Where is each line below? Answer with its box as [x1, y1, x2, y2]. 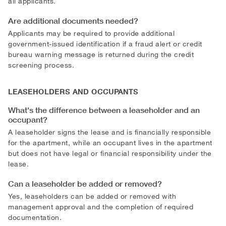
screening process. [8, 60, 74, 69]
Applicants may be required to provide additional [8, 28, 175, 37]
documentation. [8, 212, 62, 221]
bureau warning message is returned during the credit [8, 49, 194, 59]
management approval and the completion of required [8, 202, 193, 211]
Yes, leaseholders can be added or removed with [8, 191, 176, 200]
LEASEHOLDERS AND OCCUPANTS [8, 87, 138, 96]
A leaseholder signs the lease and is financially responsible [8, 127, 211, 136]
